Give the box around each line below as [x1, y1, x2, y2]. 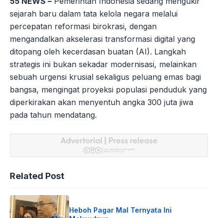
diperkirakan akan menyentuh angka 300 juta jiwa [10, 97, 193, 107]
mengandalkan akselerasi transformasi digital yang [10, 34, 195, 44]
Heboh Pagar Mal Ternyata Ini [69, 205, 172, 214]
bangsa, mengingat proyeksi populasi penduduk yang [10, 84, 207, 94]
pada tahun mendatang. [10, 109, 97, 120]
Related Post [10, 170, 64, 181]
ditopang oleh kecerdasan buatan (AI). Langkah [10, 46, 186, 56]
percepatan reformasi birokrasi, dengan [10, 21, 157, 31]
